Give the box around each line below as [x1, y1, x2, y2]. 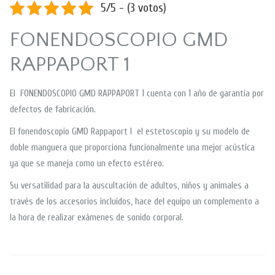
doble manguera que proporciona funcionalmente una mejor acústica [10, 142, 255, 153]
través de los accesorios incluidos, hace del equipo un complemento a [10, 196, 259, 207]
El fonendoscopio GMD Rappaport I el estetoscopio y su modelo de [10, 126, 250, 137]
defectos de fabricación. [10, 104, 96, 115]
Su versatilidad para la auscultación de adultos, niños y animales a [10, 180, 249, 191]
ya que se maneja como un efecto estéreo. [10, 158, 164, 169]
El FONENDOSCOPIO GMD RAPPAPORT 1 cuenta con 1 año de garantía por [10, 88, 264, 99]
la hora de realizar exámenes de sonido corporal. [10, 212, 184, 223]
